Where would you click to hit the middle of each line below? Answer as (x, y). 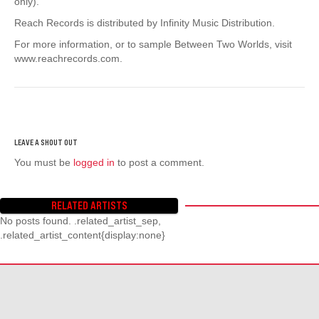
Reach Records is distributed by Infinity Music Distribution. (145, 22)
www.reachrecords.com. (68, 58)
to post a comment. (159, 162)
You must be (44, 162)
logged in (94, 162)
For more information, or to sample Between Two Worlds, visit (153, 44)
